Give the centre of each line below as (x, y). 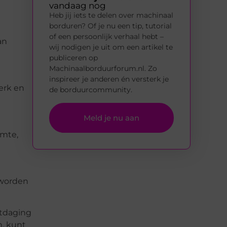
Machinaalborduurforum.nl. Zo (103, 69)
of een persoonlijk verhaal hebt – (106, 37)
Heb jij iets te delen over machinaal (111, 15)
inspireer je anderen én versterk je (109, 79)
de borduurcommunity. (91, 90)
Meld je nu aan (111, 118)
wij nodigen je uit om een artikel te (111, 47)
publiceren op (73, 58)
